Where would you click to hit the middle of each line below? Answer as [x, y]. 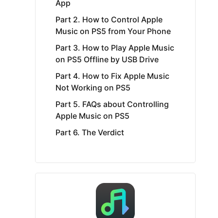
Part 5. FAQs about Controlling [112, 104]
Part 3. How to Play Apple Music [115, 48]
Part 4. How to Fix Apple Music [112, 76]
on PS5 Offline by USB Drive [107, 59]
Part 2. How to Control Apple [109, 19]
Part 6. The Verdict [90, 132]
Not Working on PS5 [93, 88]
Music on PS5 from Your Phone [113, 31]
